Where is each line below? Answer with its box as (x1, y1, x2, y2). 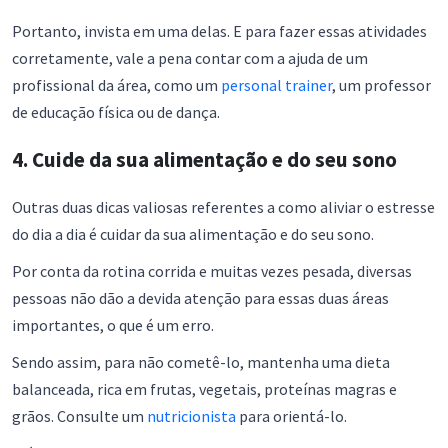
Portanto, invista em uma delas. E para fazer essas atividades (12, 21, 427, 42)
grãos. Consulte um (12, 406, 147, 427)
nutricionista (147, 406, 236, 427)
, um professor (332, 75, 431, 96)
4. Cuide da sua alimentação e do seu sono (12, 146, 397, 174)
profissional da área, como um (12, 75, 221, 96)
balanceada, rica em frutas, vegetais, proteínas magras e (12, 379, 397, 400)
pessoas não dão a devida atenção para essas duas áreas (12, 288, 389, 309)
